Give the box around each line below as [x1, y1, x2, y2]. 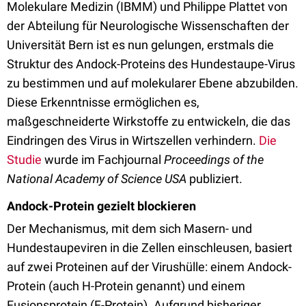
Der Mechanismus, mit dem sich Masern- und [7, 221, 252, 236]
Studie [7, 152, 42, 167]
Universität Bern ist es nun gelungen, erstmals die [7, 38, 274, 52]
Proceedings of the [164, 152, 264, 167]
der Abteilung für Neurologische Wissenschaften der [7, 18, 289, 33]
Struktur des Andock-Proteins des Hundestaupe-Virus [7, 57, 295, 71]
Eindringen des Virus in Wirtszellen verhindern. [7, 133, 259, 148]
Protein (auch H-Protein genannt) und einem [7, 279, 245, 293]
